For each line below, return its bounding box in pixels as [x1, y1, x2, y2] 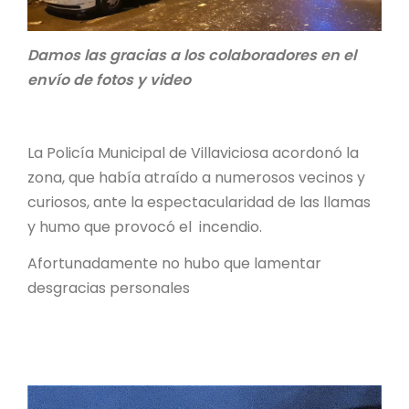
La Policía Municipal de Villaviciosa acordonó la [27, 142, 359, 163]
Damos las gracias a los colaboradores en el [27, 44, 356, 66]
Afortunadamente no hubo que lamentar [27, 252, 321, 274]
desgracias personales [27, 277, 190, 299]
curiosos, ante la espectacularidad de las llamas [27, 191, 371, 213]
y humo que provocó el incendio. [27, 215, 262, 237]
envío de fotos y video [27, 68, 191, 90]
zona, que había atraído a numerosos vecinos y [27, 166, 365, 188]
